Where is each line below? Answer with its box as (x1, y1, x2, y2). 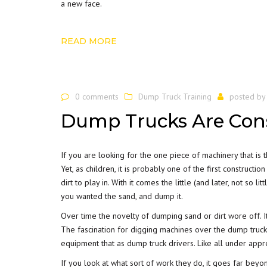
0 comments (75, 91, 119, 102)
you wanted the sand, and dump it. (61, 190, 183, 201)
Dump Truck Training (138, 91, 212, 102)
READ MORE (61, 36, 117, 46)
